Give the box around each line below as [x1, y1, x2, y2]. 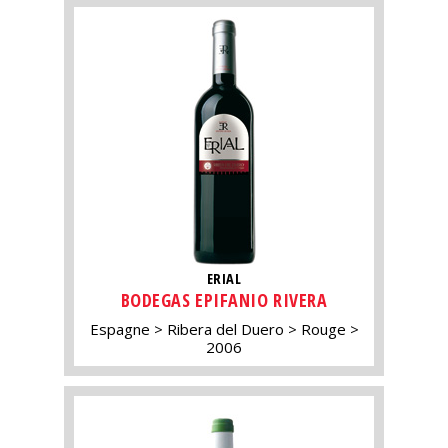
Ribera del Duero [166, 319, 284, 340]
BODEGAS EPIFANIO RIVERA [120, 288, 328, 313]
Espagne [89, 319, 150, 340]
